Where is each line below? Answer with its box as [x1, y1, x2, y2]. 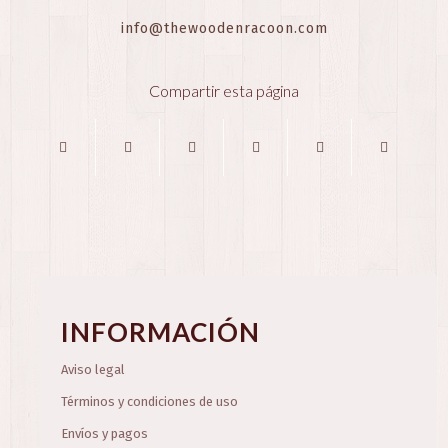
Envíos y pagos [61, 426, 149, 442]
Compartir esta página [149, 81, 299, 101]
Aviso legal [61, 362, 126, 378]
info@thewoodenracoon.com [120, 20, 328, 38]
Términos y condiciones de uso [61, 394, 239, 410]
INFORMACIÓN [61, 316, 261, 349]
